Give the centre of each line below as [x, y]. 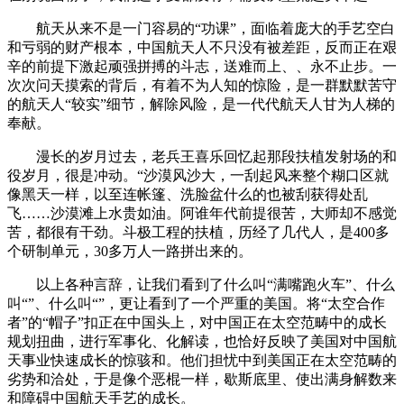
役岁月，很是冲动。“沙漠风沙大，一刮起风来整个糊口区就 [198, 175]
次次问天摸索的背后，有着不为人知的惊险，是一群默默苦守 [202, 85]
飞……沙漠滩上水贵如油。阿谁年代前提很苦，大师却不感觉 [202, 213]
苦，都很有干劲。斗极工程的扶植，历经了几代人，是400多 [198, 232]
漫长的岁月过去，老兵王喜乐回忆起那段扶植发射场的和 [202, 156]
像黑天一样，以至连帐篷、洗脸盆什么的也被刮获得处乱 [188, 194]
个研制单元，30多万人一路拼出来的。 [130, 251]
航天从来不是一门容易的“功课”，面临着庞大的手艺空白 [201, 28]
